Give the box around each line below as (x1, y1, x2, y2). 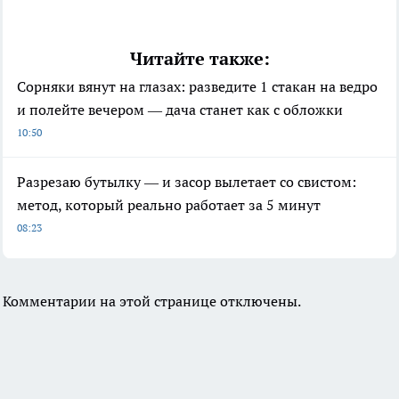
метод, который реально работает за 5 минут (17, 196, 321, 215)
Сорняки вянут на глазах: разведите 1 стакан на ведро (17, 77, 378, 96)
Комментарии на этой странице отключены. (3, 292, 301, 311)
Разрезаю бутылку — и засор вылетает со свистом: (17, 173, 356, 191)
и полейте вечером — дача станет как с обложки (17, 101, 343, 119)
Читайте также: (129, 47, 270, 71)
